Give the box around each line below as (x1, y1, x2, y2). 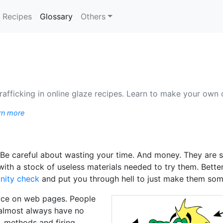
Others (81, 11, 106, 21)
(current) (72, 11, 106, 21)
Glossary (40, 11, 73, 21)
